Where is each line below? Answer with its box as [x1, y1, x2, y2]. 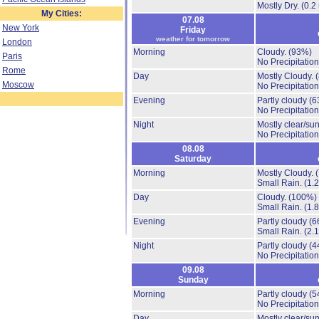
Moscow [2, 80, 34, 90]
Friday [180, 25, 206, 35]
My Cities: [41, 9, 82, 19]
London [2, 37, 32, 47]
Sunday [177, 275, 209, 285]
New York [2, 23, 39, 33]
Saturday [174, 154, 211, 164]
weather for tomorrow [156, 35, 230, 43]
